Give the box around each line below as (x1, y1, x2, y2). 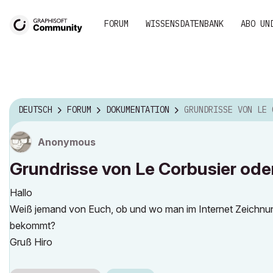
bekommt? (10, 219, 55, 232)
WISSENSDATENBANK (146, 18, 224, 29)
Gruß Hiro (10, 236, 52, 248)
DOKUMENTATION (106, 104, 169, 116)
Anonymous (38, 136, 96, 148)
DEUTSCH (18, 104, 52, 116)
